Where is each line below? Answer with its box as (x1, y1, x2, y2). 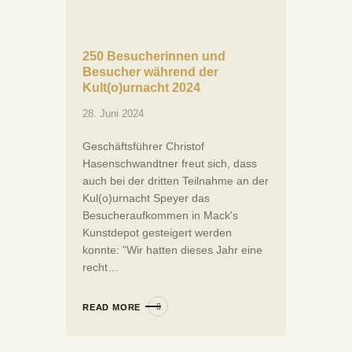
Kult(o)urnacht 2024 (82, 81, 200, 95)
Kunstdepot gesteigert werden (82, 226, 232, 240)
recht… (82, 261, 119, 274)
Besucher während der (82, 65, 218, 79)
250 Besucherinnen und (82, 49, 225, 64)
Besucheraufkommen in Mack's (82, 209, 238, 222)
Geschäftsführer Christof (82, 140, 204, 153)
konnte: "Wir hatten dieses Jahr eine (82, 244, 262, 257)
